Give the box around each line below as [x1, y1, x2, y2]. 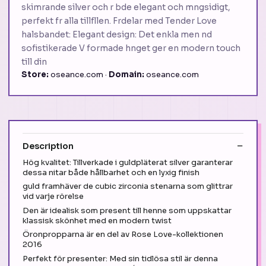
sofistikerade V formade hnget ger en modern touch [21, 42, 240, 53]
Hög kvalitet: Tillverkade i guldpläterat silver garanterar [23, 157, 233, 167]
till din [21, 56, 47, 67]
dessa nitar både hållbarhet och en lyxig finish [23, 167, 199, 178]
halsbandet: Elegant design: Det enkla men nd [21, 28, 212, 40]
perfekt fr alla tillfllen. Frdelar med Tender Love [21, 15, 217, 26]
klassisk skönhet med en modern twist [23, 215, 172, 226]
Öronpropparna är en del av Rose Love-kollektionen [23, 229, 223, 240]
